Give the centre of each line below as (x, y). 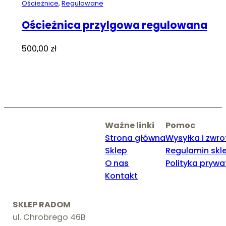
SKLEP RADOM (42, 204)
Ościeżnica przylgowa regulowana (114, 25)
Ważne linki (130, 125)
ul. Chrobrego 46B (49, 217)
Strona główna (135, 138)
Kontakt (122, 176)
